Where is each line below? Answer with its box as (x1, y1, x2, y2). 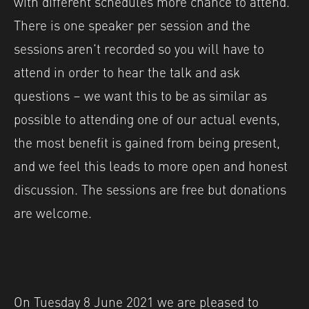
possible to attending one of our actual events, (14, 107, 280, 128)
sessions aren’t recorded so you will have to (14, 37, 264, 58)
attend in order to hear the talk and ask (14, 60, 240, 81)
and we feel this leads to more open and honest (14, 154, 288, 175)
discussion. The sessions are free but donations (14, 177, 286, 199)
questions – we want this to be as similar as (14, 83, 267, 105)
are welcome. (14, 201, 92, 222)
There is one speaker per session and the (14, 13, 250, 34)
